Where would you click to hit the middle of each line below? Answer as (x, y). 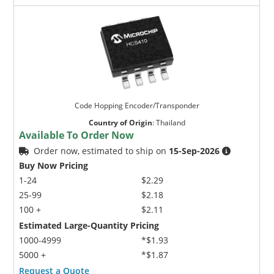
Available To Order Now (77, 135)
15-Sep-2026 (194, 150)
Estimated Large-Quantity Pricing (89, 225)
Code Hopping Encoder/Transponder (137, 105)
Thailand (170, 122)
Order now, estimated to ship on (102, 150)
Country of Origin (120, 122)
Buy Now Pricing (54, 165)
